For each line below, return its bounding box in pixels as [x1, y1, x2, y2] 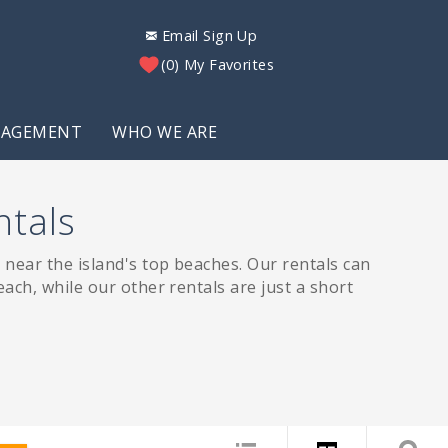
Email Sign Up [161, 26, 258, 45]
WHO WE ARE [112, 121, 218, 143]
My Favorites [183, 55, 275, 74]
